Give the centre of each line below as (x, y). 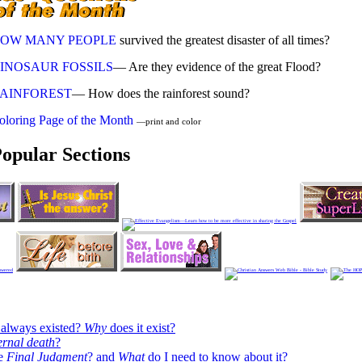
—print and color (169, 122)
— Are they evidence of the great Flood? (217, 67)
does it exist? (141, 327)
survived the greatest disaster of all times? (223, 40)
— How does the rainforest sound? (161, 94)
